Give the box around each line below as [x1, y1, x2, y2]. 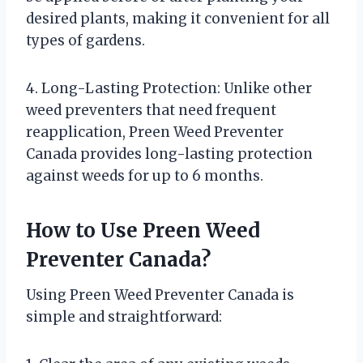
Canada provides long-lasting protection [26, 144, 313, 163]
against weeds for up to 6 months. [26, 166, 263, 185]
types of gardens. [26, 31, 145, 49]
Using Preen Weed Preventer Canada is [26, 285, 294, 304]
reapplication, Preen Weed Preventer [26, 122, 284, 141]
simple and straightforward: [26, 307, 222, 326]
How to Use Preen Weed [26, 217, 260, 243]
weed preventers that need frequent [26, 100, 276, 119]
